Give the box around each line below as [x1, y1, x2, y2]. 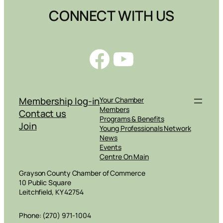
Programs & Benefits [100, 113, 164, 123]
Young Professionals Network [100, 123, 191, 133]
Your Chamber [100, 95, 144, 105]
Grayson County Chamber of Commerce [19, 168, 145, 178]
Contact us [19, 107, 66, 120]
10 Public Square [19, 177, 71, 187]
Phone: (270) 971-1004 [19, 210, 91, 220]
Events [100, 142, 121, 152]
